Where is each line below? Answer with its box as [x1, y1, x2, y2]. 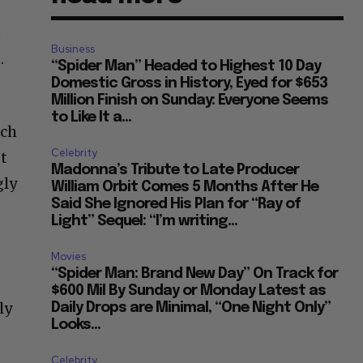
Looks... [51, 318, 101, 333]
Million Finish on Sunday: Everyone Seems [51, 93, 329, 109]
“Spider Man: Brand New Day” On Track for [51, 267, 339, 282]
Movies [51, 250, 87, 264]
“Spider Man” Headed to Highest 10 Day [51, 59, 322, 75]
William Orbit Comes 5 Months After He [51, 180, 319, 195]
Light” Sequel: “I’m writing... [51, 214, 238, 229]
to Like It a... [51, 110, 132, 126]
